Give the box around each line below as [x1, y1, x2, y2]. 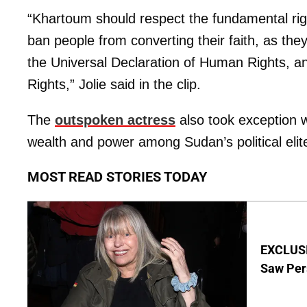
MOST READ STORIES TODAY [27, 169, 207, 186]
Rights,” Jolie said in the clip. [27, 77, 201, 93]
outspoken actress [55, 112, 175, 128]
